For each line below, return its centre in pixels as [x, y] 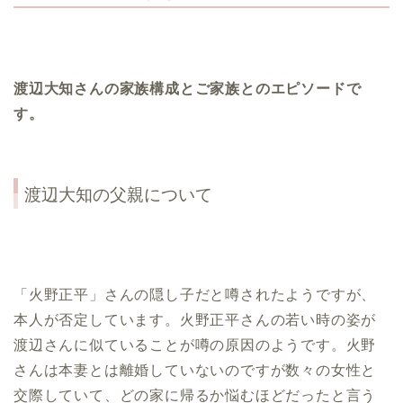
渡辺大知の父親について [118, 195]
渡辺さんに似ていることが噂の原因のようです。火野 [195, 345]
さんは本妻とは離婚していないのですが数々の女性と [195, 371]
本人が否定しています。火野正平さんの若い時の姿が [195, 320]
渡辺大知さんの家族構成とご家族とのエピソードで [188, 89]
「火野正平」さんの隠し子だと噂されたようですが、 [195, 295]
